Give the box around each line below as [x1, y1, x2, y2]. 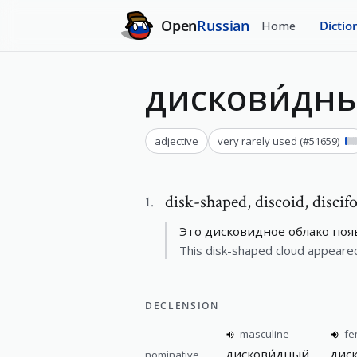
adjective [155, 134, 198, 148]
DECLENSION [145, 299, 219, 312]
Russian [197, 15, 250, 35]
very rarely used [218, 134, 297, 148]
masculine [240, 327, 289, 341]
